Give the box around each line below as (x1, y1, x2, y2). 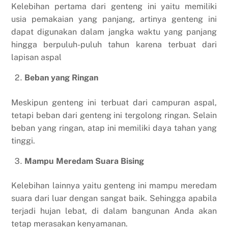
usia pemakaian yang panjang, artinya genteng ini (11, 14, 217, 24)
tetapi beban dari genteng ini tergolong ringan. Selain (11, 110, 217, 120)
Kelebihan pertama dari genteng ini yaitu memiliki (11, 2, 217, 12)
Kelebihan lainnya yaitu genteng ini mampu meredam (11, 181, 217, 191)
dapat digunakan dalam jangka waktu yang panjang (11, 27, 217, 37)
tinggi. (11, 135, 36, 146)
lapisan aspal (11, 52, 62, 63)
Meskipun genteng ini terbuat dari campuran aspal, (11, 97, 217, 107)
